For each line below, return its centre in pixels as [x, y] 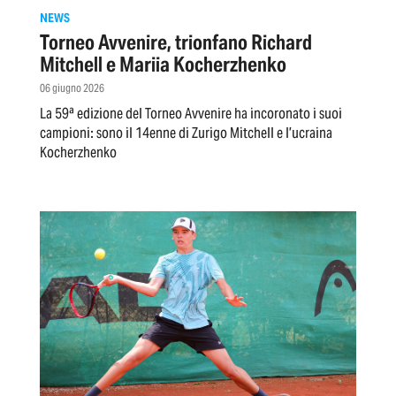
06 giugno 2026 [72, 88]
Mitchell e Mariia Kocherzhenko [163, 64]
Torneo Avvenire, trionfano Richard [176, 42]
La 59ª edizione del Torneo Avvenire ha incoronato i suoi [191, 113]
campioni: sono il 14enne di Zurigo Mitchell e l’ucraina [186, 133]
